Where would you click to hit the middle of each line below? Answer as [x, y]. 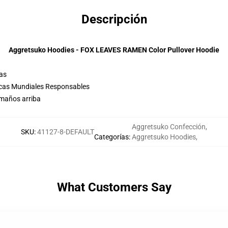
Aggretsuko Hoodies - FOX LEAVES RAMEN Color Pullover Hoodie [114, 50]
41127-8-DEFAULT [66, 132]
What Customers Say [114, 187]
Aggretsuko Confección [169, 127]
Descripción [114, 19]
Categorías [111, 137]
